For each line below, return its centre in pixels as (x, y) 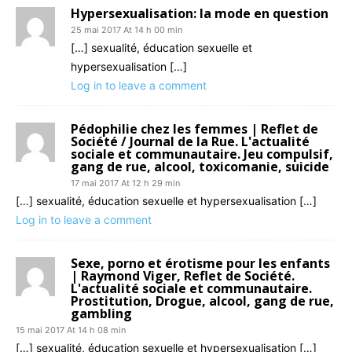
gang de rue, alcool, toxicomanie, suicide (200, 166)
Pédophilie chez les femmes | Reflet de (194, 128)
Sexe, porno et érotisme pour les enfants (200, 263)
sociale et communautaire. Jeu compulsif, (202, 154)
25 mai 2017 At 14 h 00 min (126, 29)
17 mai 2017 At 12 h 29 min (125, 183)
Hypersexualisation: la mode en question (200, 13)
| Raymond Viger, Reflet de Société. (183, 275)
